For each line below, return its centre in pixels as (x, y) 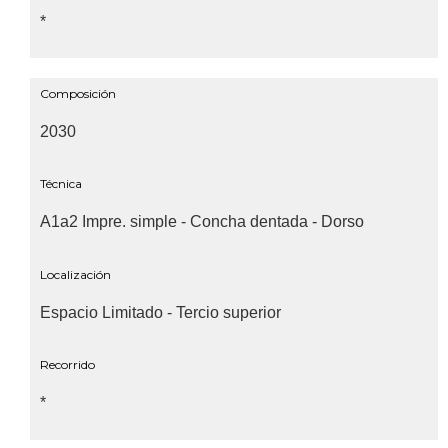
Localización (75, 274)
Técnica (61, 184)
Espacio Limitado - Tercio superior (160, 312)
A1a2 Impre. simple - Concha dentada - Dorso (202, 222)
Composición (78, 94)
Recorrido (67, 365)
